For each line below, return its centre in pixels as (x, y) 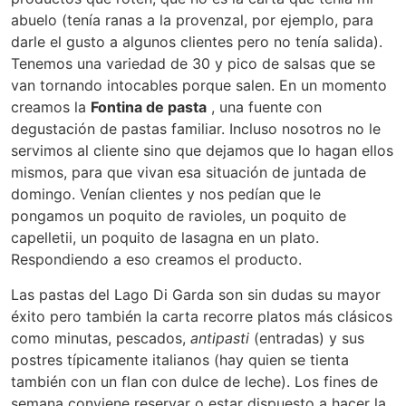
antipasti (220, 338)
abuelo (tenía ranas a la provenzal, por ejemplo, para (192, 20)
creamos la (51, 107)
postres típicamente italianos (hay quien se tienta (180, 359)
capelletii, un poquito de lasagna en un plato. (165, 238)
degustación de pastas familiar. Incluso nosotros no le (196, 129)
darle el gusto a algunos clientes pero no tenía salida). (197, 42)
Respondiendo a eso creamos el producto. (156, 260)
